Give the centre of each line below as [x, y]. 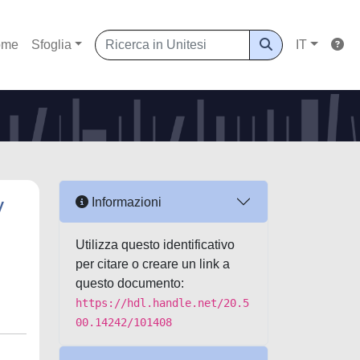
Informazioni [125, 202]
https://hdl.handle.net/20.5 [162, 303]
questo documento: [130, 283]
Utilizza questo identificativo [155, 245]
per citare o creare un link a [153, 264]
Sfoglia [51, 45]
